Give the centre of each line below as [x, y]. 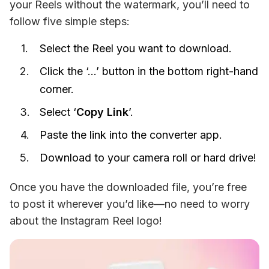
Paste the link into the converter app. [131, 134]
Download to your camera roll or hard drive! [148, 157]
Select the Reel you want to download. [136, 48]
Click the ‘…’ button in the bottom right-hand [149, 71]
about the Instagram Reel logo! [86, 220]
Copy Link [102, 112]
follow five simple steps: [70, 21]
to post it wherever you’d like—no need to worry [130, 204]
